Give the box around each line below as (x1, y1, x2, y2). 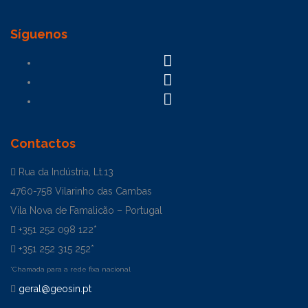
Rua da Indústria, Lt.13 (16, 166, 113, 178)
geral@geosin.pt (16, 283, 91, 295)
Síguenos (10, 27, 67, 42)
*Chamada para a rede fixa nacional (10, 265, 131, 274)
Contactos (10, 136, 76, 151)
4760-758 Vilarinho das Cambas (10, 186, 152, 197)
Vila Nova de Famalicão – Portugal (10, 205, 162, 217)
